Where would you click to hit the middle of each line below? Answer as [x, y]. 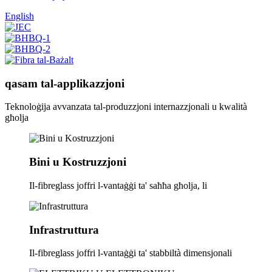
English [19, 16]
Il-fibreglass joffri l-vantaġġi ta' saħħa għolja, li [118, 185]
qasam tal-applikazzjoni [65, 83]
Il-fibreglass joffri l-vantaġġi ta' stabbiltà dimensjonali [131, 253]
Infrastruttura [64, 229]
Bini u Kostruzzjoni [78, 162]
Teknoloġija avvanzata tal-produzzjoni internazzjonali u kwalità [126, 107]
